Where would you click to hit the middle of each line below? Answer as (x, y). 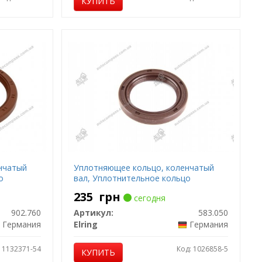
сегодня (149, 198)
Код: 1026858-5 (203, 249)
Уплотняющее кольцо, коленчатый (144, 168)
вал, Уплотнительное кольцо (132, 178)
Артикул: (94, 213)
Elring (86, 224)
